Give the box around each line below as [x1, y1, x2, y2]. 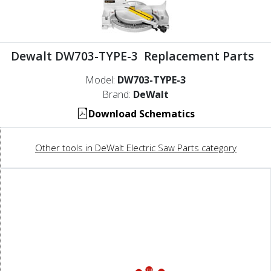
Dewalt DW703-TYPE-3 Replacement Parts [11, 47, 260, 64]
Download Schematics [88, 106, 195, 120]
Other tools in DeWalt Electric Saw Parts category [35, 141, 237, 154]
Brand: [102, 87, 133, 101]
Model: [85, 73, 117, 87]
